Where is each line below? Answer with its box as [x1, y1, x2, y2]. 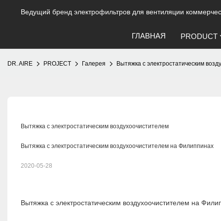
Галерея [82, 60, 106, 67]
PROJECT [43, 60, 71, 67]
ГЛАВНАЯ [131, 32, 166, 40]
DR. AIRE [7, 60, 33, 67]
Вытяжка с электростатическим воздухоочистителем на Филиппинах [20, 142, 214, 149]
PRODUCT [180, 32, 218, 40]
